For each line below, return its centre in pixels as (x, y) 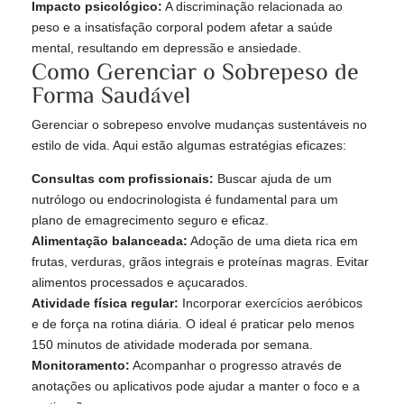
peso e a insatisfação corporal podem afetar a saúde (182, 28)
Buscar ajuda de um (273, 179)
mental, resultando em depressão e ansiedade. (166, 48)
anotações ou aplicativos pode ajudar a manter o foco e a (196, 386)
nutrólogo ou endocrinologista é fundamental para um (185, 200)
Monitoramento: (81, 366)
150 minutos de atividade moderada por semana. (172, 345)
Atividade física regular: (105, 303)
